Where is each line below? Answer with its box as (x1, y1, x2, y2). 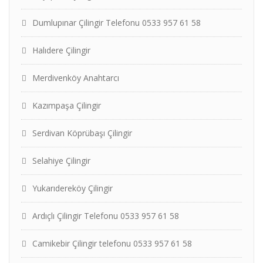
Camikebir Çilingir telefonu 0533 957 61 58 (32, 238, 192, 249)
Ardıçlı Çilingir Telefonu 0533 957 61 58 (32, 210, 179, 221)
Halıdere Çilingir (32, 45, 90, 56)
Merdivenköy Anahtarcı (32, 72, 119, 83)
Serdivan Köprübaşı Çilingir (32, 127, 132, 139)
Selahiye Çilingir (32, 155, 90, 166)
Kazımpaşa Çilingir (32, 100, 101, 111)
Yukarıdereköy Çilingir (32, 183, 113, 194)
